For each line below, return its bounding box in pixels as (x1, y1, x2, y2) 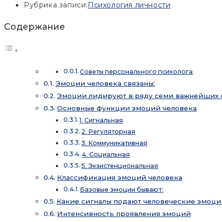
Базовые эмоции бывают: (80, 185, 164, 193)
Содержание (4, 21, 65, 32)
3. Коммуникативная (81, 139, 148, 147)
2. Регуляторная (81, 127, 136, 135)
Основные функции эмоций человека (56, 104, 197, 112)
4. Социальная (82, 150, 130, 158)
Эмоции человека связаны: (55, 79, 155, 87)
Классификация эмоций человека (56, 173, 182, 181)
